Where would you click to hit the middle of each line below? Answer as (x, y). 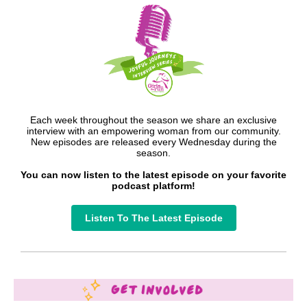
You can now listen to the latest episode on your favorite (153, 175)
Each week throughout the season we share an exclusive (153, 120)
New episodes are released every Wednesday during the (153, 142)
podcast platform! (153, 186)
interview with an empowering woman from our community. (153, 131)
